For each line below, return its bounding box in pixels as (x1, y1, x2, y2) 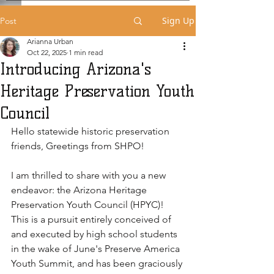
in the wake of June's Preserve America (11, 243, 182, 254)
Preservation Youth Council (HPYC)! (11, 199, 166, 210)
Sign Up (162, 15, 194, 26)
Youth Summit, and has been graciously (11, 257, 185, 269)
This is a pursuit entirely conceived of (11, 213, 174, 225)
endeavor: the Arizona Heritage (11, 184, 149, 196)
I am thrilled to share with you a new (11, 169, 168, 181)
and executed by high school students (11, 228, 180, 240)
